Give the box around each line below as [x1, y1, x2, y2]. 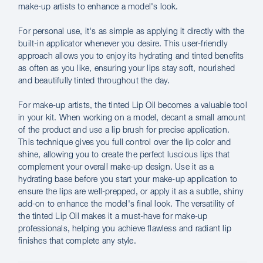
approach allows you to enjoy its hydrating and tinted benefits [18, 52, 244, 60]
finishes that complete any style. [18, 237, 136, 245]
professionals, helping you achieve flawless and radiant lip [18, 225, 231, 233]
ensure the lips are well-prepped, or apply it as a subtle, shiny [18, 188, 243, 196]
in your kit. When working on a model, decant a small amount [18, 114, 245, 122]
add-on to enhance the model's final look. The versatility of [18, 200, 235, 208]
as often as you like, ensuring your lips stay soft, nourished [18, 65, 235, 73]
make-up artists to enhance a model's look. [18, 3, 178, 11]
